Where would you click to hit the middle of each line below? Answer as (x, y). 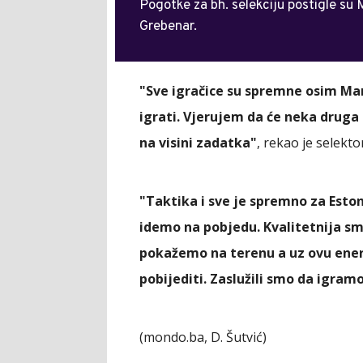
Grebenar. (168, 26)
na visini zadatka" (198, 142)
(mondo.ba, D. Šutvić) (203, 337)
